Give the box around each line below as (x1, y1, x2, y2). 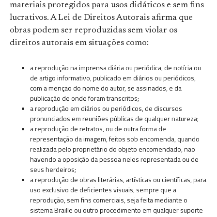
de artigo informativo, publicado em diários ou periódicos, (30, 73, 196, 83)
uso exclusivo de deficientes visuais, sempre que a (30, 185, 176, 195)
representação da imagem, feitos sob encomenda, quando (30, 134, 200, 144)
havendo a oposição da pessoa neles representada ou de (30, 154, 199, 165)
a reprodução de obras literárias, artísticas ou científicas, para (30, 174, 206, 185)
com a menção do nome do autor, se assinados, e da (30, 83, 182, 93)
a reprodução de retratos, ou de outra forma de (30, 124, 166, 134)
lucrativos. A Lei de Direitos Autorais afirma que (10, 14, 193, 23)
